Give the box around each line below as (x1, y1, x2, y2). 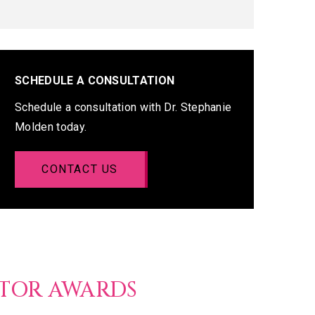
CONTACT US (41, 162, 118, 176)
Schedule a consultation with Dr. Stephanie (15, 101, 232, 115)
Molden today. (15, 120, 87, 134)
